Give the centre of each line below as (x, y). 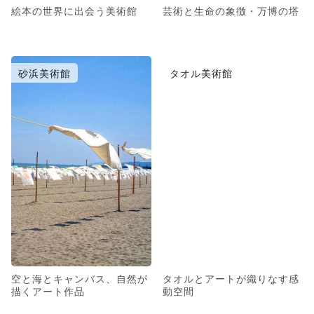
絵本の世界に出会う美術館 (74, 10)
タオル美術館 (201, 73)
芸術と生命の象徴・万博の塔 (231, 10)
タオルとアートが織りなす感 (231, 278)
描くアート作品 (48, 291)
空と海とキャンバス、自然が (80, 278)
